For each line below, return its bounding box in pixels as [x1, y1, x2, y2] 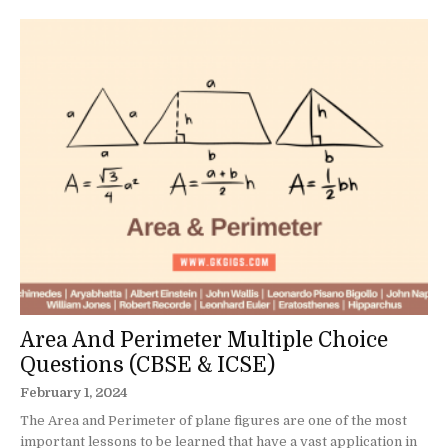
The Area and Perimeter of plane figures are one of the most [20, 412, 407, 428]
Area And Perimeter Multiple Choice [20, 327, 388, 352]
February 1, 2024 [20, 384, 128, 400]
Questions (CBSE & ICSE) [20, 352, 275, 377]
